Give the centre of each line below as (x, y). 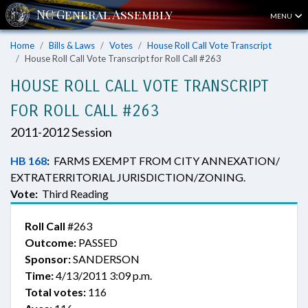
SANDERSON (105, 259)
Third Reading (73, 194)
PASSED (97, 242)
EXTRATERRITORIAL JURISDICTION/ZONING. (128, 177)
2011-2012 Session (61, 132)
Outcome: (51, 242)
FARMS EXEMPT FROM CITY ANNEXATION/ (165, 161)
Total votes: (55, 292)
